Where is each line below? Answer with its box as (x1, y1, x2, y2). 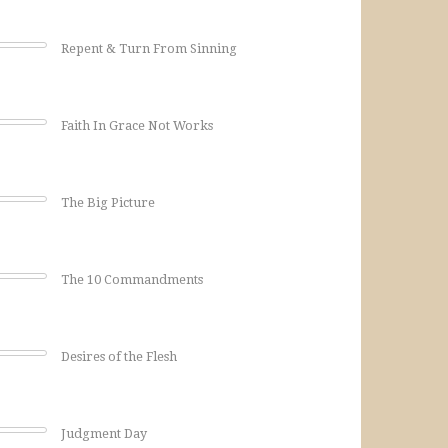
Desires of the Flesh (61, 349, 177, 364)
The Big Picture (61, 195, 155, 210)
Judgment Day (61, 426, 147, 441)
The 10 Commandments (61, 272, 203, 287)
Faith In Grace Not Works (61, 118, 213, 133)
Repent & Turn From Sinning (61, 41, 237, 56)
